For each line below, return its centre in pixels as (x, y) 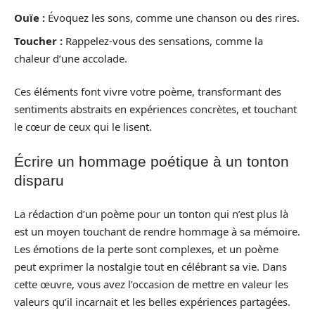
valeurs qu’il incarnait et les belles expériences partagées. (152, 302)
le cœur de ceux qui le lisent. (83, 127)
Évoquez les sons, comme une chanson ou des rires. (172, 18)
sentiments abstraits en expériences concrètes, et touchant (155, 109)
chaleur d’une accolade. (71, 58)
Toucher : (38, 40)
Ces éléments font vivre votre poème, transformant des (148, 91)
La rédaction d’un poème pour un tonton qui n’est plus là (151, 214)
